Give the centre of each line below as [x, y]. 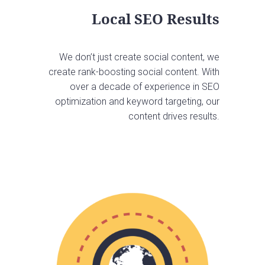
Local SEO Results [155, 19]
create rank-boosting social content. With [134, 72]
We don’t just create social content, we [139, 57]
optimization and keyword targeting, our [137, 102]
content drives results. [174, 117]
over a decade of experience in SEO [144, 87]
